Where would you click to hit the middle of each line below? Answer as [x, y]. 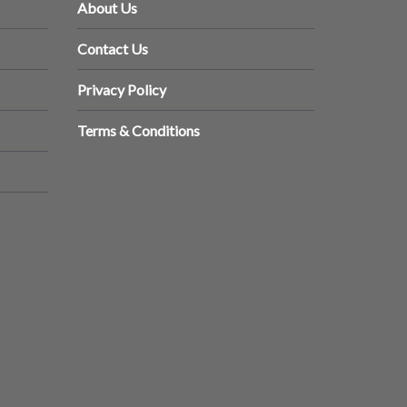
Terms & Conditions [139, 131]
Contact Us [113, 49]
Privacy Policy [122, 90]
